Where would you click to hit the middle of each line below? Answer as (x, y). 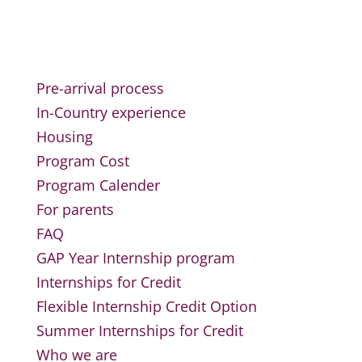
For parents (75, 209)
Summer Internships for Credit (139, 330)
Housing (64, 137)
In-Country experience (111, 112)
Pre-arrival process (100, 88)
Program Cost (82, 161)
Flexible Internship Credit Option (146, 306)
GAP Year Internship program (135, 258)
